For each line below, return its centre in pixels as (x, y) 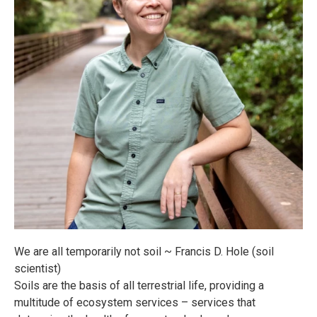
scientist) (38, 269)
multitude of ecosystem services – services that (135, 303)
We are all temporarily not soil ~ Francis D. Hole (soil (144, 252)
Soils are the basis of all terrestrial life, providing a (139, 286)
